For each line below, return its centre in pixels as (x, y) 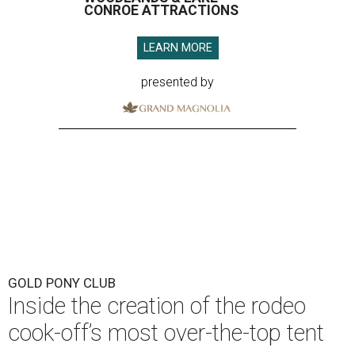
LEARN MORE (177, 48)
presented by (177, 82)
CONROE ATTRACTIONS (161, 11)
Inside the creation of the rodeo (157, 306)
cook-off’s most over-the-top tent (166, 333)
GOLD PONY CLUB (62, 283)
